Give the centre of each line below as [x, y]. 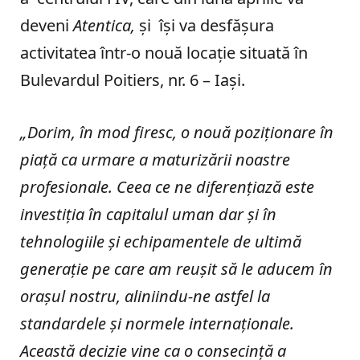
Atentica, [104, 26]
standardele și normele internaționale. [157, 323]
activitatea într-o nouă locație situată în [164, 53]
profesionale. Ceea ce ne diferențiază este [167, 186]
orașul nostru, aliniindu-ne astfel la [145, 296]
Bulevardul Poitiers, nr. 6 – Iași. [133, 80]
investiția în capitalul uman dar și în [148, 214]
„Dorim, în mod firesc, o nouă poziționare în [177, 132]
